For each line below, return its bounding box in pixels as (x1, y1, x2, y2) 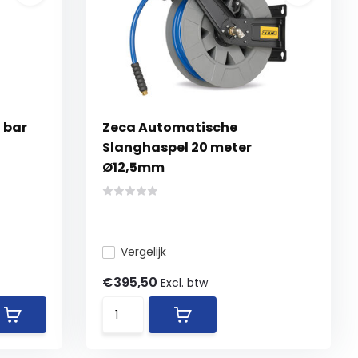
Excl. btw (161, 275, 209, 291)
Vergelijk (121, 244, 167, 260)
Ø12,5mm (102, 158, 165, 177)
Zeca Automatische (102, 118, 238, 137)
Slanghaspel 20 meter (102, 138, 253, 157)
